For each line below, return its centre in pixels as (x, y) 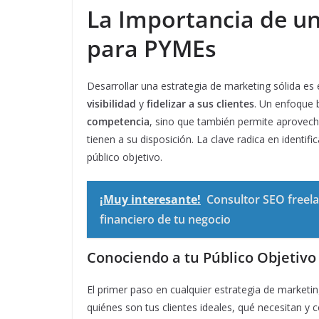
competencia (118, 122)
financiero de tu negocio (165, 220)
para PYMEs (152, 48)
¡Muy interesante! (150, 200)
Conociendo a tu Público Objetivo (202, 258)
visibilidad (111, 104)
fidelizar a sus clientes (200, 104)
